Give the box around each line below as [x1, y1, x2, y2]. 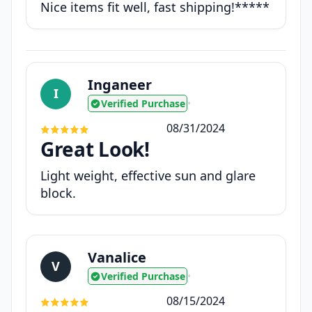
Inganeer [88, 75, 152, 95]
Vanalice [88, 248, 146, 267]
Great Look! [40, 136, 150, 163]
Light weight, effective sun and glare [40, 167, 256, 185]
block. [40, 185, 76, 202]
